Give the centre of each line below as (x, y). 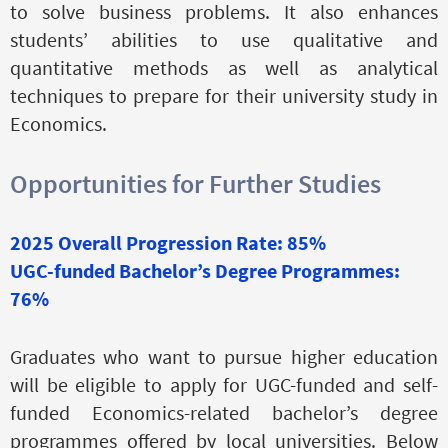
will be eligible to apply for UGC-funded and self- (224, 384)
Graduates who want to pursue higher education (224, 356)
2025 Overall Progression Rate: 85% (168, 242)
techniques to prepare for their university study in (224, 95)
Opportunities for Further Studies (195, 183)
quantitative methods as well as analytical (224, 67)
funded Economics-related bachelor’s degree (224, 412)
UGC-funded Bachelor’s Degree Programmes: (205, 270)
